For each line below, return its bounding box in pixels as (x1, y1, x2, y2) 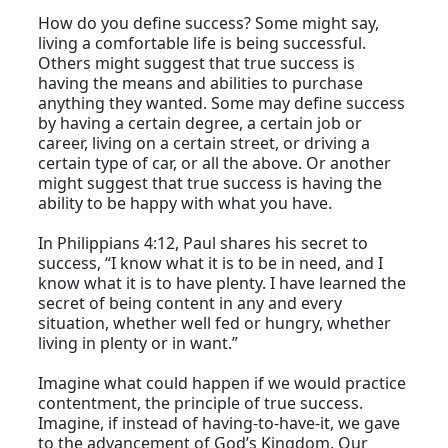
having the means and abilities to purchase (38, 72, 364, 95)
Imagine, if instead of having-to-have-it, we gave (38, 412, 401, 435)
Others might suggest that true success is (38, 52, 356, 75)
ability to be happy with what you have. (38, 192, 333, 215)
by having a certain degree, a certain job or (38, 112, 363, 135)
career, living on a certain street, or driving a (38, 132, 371, 155)
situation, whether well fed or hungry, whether (38, 312, 392, 335)
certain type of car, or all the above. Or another (38, 152, 392, 175)
